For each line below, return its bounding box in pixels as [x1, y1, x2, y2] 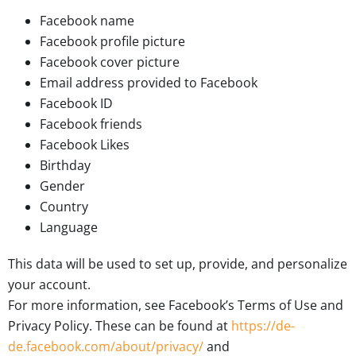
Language [40, 219, 98, 237]
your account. [8, 276, 91, 294]
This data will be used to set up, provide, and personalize [8, 255, 347, 273]
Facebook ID [40, 95, 113, 113]
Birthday [40, 157, 91, 175]
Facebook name [40, 12, 134, 30]
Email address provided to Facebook [40, 74, 257, 92]
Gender [40, 177, 85, 195]
